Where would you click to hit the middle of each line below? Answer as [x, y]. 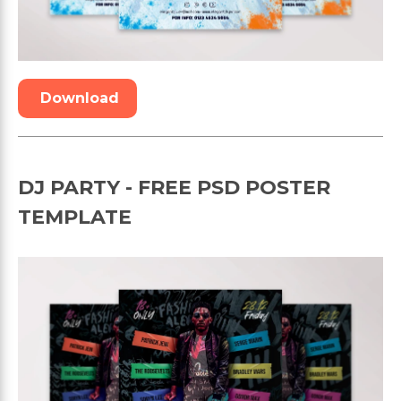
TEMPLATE [75, 217]
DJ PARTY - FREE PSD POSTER [174, 187]
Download [80, 98]
